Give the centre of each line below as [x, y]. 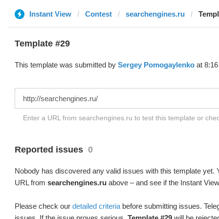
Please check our [44, 206]
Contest [99, 14]
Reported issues [49, 150]
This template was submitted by [66, 65]
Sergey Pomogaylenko [156, 65]
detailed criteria [96, 206]
